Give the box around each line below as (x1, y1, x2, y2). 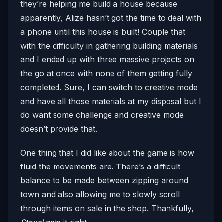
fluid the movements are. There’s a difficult (20, 162, 180, 172)
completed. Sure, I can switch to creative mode (20, 82, 198, 93)
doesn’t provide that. (20, 124, 97, 134)
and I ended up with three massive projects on (20, 55, 194, 65)
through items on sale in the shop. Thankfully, (20, 203, 194, 214)
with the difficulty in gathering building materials (20, 41, 198, 51)
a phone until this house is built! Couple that (20, 27, 185, 37)
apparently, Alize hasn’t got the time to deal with (20, 13, 201, 23)
